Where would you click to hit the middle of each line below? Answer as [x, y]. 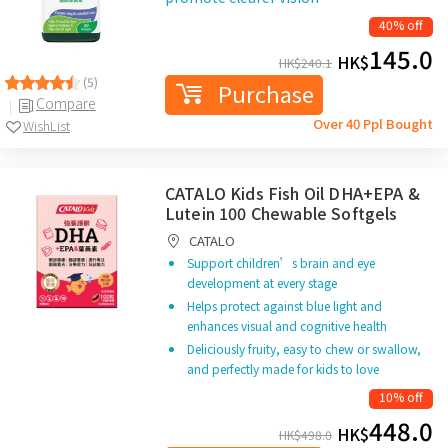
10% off [401, 396]
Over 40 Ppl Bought [373, 123]
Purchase [265, 93]
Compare [66, 102]
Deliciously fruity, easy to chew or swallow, [304, 348]
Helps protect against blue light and [284, 305]
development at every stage [262, 282]
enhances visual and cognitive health [287, 325]
